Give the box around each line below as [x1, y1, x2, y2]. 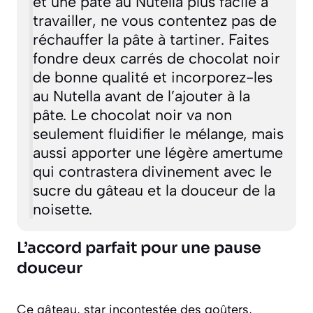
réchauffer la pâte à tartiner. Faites [32, 30, 269, 49]
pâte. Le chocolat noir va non [32, 105, 232, 124]
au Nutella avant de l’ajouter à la [32, 87, 250, 105]
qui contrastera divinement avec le [32, 162, 272, 181]
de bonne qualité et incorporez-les [32, 68, 272, 87]
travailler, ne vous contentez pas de [32, 11, 277, 30]
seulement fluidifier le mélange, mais [32, 124, 284, 143]
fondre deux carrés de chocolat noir [32, 49, 280, 68]
